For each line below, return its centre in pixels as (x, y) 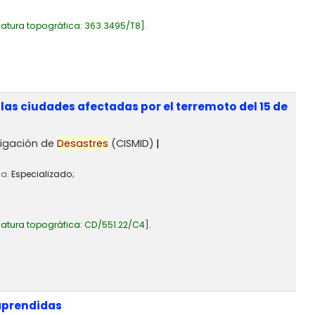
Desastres (83, 143)
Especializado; (43, 174)
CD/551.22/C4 (115, 225)
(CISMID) (131, 143)
